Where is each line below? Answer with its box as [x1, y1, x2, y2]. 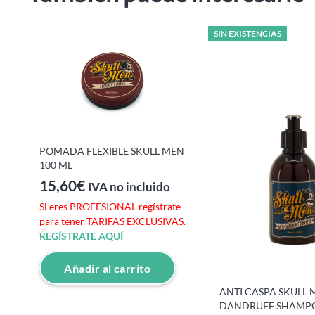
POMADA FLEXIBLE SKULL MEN [39, 144, 184, 157]
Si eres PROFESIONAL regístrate [39, 200, 181, 213]
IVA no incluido [88, 180, 170, 195]
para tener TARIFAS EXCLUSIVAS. [39, 215, 186, 228]
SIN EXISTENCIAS [214, 27, 281, 39]
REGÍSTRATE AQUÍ [39, 230, 123, 243]
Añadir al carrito [64, 261, 151, 275]
